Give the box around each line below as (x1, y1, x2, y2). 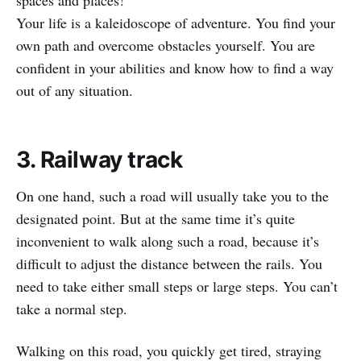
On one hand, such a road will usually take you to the (16, 186, 329, 206)
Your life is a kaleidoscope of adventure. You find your (16, 13, 335, 33)
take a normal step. (16, 299, 127, 319)
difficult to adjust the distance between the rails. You (16, 254, 322, 274)
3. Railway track (16, 146, 183, 174)
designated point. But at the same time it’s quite (16, 209, 295, 229)
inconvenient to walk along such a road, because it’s (16, 231, 319, 251)
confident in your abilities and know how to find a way (16, 58, 334, 78)
